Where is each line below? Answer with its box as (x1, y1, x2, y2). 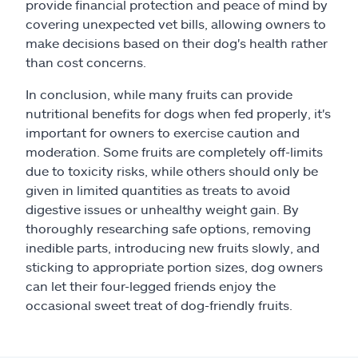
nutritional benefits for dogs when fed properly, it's (26, 105, 331, 121)
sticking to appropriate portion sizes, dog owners (26, 259, 323, 274)
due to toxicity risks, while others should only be (26, 163, 318, 178)
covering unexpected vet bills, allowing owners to (26, 16, 326, 31)
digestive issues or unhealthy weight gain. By (26, 201, 299, 217)
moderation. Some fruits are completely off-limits (26, 144, 323, 159)
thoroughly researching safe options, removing (26, 221, 311, 236)
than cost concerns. (26, 54, 146, 70)
